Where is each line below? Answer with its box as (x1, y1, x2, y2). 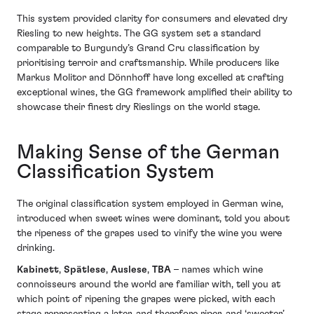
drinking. (17, 243, 55, 253)
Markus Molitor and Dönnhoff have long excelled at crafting (17, 72, 284, 83)
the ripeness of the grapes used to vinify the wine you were (17, 228, 282, 238)
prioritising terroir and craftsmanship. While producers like (17, 57, 279, 68)
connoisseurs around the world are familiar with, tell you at (17, 280, 280, 290)
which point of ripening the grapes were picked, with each (17, 294, 275, 305)
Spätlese (64, 265, 106, 275)
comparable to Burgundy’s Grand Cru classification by (17, 43, 259, 53)
